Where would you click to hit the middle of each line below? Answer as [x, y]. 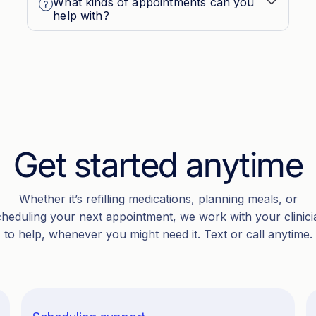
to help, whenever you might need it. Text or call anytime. [158, 234]
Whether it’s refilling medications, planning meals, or [158, 199]
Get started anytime [158, 165]
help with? [81, 16]
